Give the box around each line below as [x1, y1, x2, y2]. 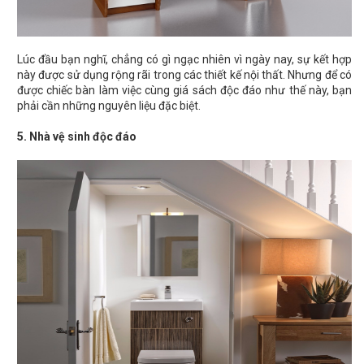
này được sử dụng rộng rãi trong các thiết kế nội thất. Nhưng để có [17, 68, 352, 82]
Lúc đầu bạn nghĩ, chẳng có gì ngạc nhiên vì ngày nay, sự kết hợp [17, 53, 352, 67]
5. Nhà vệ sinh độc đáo [17, 130, 136, 144]
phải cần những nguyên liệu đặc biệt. [17, 99, 201, 113]
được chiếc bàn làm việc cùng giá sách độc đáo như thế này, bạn [17, 84, 352, 97]
